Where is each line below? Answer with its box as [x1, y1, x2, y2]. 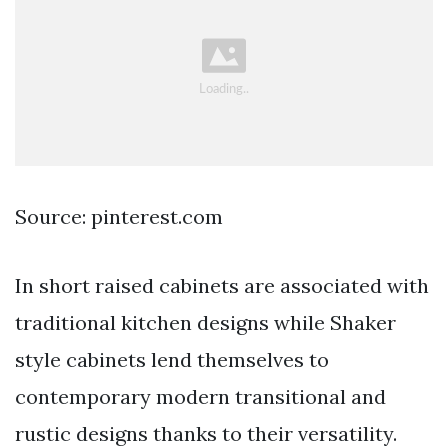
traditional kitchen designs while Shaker [15, 309, 396, 335]
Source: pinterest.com [15, 203, 223, 229]
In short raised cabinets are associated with [15, 272, 429, 298]
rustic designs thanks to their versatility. [15, 420, 397, 446]
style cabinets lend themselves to [15, 346, 329, 372]
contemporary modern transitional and [15, 383, 386, 409]
